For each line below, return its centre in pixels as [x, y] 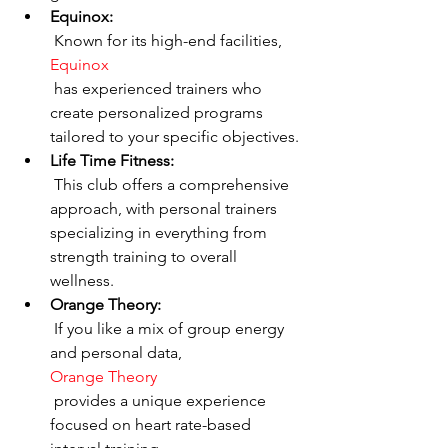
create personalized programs [158, 112]
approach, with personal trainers [165, 208]
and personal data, [118, 352]
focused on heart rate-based [152, 424]
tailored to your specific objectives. [174, 136]
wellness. [82, 280]
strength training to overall [145, 256]
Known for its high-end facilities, [170, 40]
